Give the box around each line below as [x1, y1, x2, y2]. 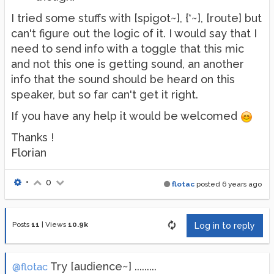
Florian [11, 146, 46, 159]
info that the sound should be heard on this [11, 73, 235, 86]
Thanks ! [11, 131, 54, 144]
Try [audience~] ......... [48, 260, 157, 273]
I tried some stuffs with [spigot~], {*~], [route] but [11, 12, 262, 24]
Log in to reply [194, 221, 255, 231]
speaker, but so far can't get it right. [11, 88, 198, 101]
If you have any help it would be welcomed [11, 109, 240, 122]
